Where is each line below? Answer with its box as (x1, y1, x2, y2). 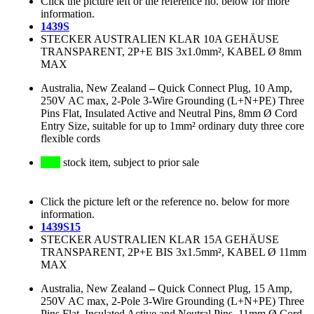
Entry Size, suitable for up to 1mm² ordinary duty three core (41, 120, 304, 132)
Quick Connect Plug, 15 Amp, (158, 282, 292, 295)
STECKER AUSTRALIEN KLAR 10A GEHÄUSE (41, 33, 279, 46)
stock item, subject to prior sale (60, 156, 199, 169)
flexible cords (41, 132, 100, 145)
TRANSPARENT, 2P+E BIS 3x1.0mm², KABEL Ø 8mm (41, 46, 301, 58)
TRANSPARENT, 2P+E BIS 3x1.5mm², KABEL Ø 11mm (41, 246, 306, 259)
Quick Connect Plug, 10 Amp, (158, 82, 292, 95)
